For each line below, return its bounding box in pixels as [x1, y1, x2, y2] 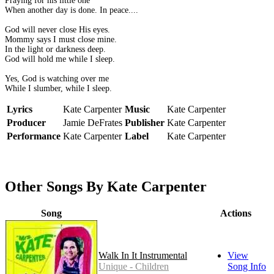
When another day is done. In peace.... [5, 6, 138, 15]
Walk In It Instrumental [98, 250, 187, 261]
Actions [220, 208, 251, 219]
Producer [7, 117, 46, 128]
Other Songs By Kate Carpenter [5, 179, 207, 195]
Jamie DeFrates [63, 117, 122, 128]
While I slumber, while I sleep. [5, 84, 112, 94]
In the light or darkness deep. [5, 45, 106, 54]
